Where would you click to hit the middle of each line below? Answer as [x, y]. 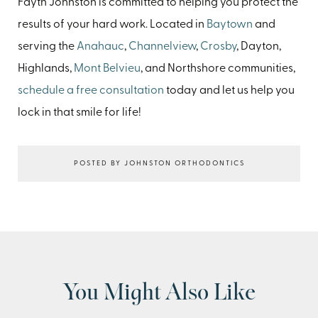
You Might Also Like [159, 294]
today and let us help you [229, 91]
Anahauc [100, 47]
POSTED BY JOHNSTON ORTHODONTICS [159, 164]
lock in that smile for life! [79, 113]
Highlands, [46, 69]
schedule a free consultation [91, 91]
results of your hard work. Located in [112, 25]
